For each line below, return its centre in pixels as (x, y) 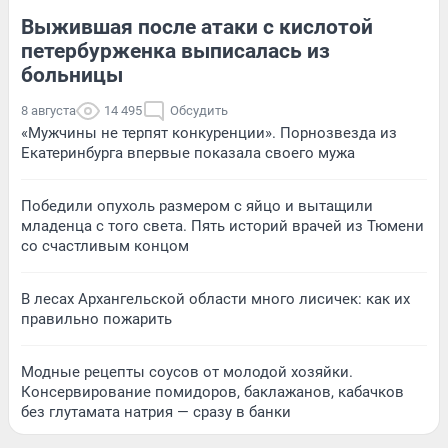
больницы (72, 75)
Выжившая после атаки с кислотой (197, 27)
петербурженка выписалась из (175, 51)
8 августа (48, 110)
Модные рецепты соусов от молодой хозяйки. (187, 372)
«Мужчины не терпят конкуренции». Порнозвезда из (209, 133)
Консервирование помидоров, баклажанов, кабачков (212, 392)
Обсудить (199, 110)
